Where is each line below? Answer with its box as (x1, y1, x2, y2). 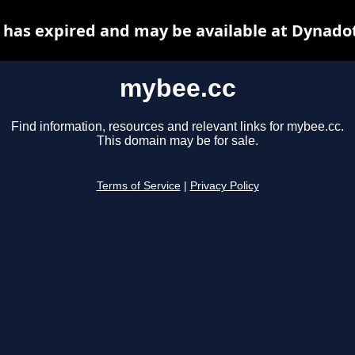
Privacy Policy (189, 180, 259, 193)
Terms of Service (96, 180, 181, 193)
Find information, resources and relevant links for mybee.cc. (11, 120, 344, 134)
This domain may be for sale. (97, 134, 258, 148)
